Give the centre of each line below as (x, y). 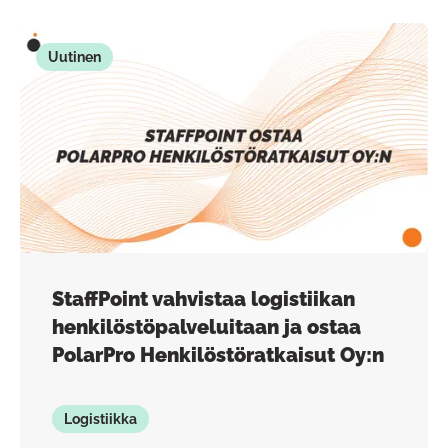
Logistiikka (100, 418)
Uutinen (74, 57)
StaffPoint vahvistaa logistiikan (203, 298)
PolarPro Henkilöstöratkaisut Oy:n (218, 354)
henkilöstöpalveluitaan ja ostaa (206, 326)
